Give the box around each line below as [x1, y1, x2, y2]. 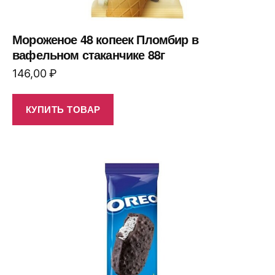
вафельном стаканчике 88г [12, 45, 165, 63]
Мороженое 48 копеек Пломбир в [12, 29, 198, 48]
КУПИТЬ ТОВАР [25, 103, 101, 117]
